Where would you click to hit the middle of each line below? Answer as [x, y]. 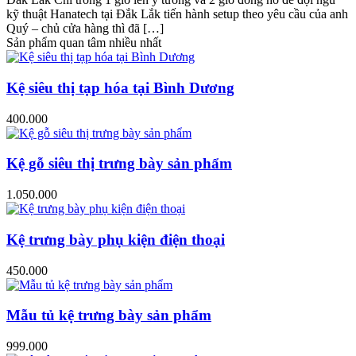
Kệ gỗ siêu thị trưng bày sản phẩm [119, 164]
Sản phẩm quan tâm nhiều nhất [84, 43]
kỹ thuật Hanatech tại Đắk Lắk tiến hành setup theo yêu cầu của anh [177, 14]
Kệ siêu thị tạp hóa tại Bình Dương [120, 87]
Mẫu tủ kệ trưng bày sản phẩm [109, 315]
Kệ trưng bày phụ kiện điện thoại [116, 239]
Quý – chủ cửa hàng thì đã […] [85, 29]
